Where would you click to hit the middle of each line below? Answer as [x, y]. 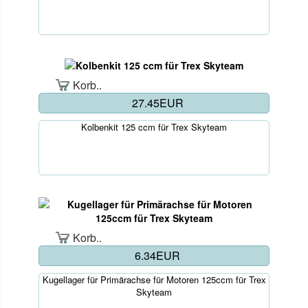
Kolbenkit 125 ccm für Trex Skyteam [154, 126]
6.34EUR [157, 255]
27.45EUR [157, 102]
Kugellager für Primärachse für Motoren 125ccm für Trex [154, 279]
